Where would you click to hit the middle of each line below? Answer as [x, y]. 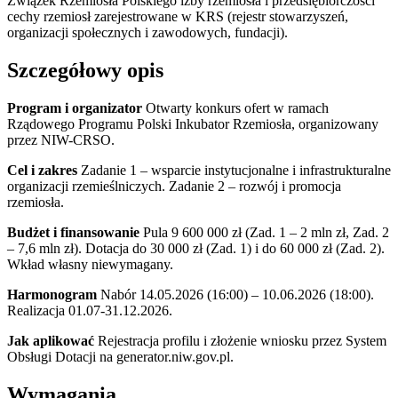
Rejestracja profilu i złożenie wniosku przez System [240, 340]
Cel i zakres [42, 170]
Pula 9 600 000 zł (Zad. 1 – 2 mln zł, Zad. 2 [264, 232]
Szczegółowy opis [85, 70]
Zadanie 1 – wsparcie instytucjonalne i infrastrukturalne [234, 170]
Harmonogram [52, 294]
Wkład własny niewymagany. [90, 264]
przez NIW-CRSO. [61, 139]
